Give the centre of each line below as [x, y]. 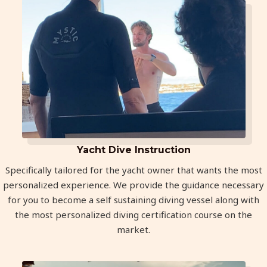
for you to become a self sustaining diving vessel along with [133, 200]
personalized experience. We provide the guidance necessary [133, 185]
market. [133, 229]
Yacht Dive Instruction [133, 150]
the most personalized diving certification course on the [133, 215]
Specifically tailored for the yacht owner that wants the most [133, 170]
